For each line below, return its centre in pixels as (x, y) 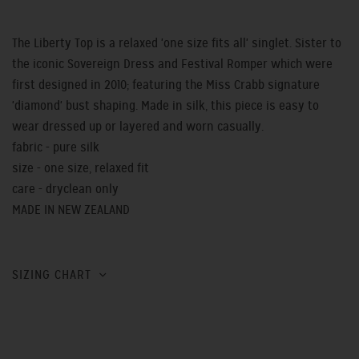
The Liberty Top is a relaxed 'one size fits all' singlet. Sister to (177, 43)
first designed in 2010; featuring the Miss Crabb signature (166, 85)
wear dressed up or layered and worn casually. (138, 126)
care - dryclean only (65, 189)
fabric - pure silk (56, 147)
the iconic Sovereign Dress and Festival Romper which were (172, 64)
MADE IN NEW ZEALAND (71, 210)
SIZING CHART (52, 274)
